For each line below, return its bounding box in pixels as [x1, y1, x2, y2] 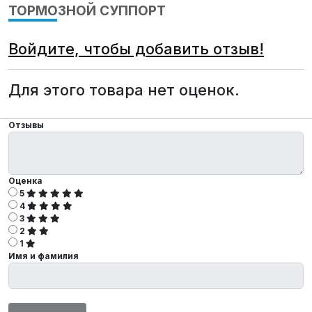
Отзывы [8, 120, 44, 131]
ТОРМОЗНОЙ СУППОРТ [8, 3, 166, 19]
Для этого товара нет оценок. [8, 81, 240, 100]
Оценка [8, 175, 42, 187]
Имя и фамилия [8, 251, 79, 262]
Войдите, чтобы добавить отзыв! [8, 40, 264, 58]
